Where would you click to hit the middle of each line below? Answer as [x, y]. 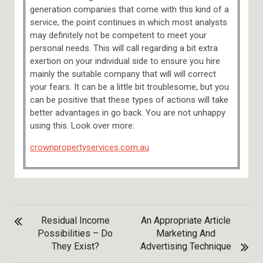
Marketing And [186, 233]
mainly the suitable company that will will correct [123, 74]
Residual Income [75, 220]
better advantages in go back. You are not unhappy [127, 112]
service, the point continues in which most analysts [128, 22]
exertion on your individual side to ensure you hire [125, 61]
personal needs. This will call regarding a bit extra [124, 48]
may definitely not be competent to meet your [118, 35]
